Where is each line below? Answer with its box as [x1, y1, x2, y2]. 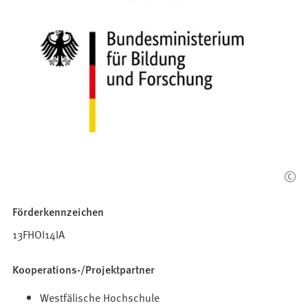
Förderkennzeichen [12, 203, 104, 220]
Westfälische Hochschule [40, 289, 160, 305]
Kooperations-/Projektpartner [12, 261, 155, 278]
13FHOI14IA [12, 226, 65, 242]
